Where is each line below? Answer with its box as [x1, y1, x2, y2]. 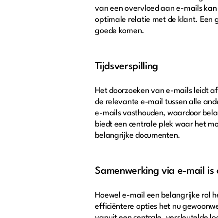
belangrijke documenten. [95, 131, 181, 140]
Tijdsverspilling [95, 61, 159, 72]
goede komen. [95, 26, 145, 35]
